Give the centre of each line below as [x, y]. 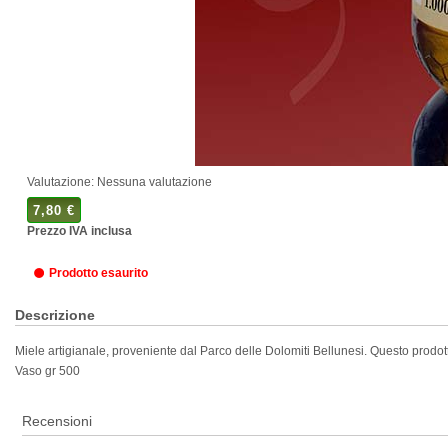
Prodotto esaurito [98, 273]
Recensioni [57, 421]
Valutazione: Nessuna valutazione [119, 182]
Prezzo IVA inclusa [79, 231]
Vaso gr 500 [47, 371]
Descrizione [55, 315]
